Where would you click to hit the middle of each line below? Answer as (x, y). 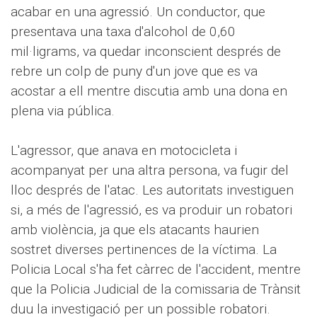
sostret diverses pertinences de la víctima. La (144, 249)
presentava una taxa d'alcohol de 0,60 (123, 31)
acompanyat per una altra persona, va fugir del (150, 170)
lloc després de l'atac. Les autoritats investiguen (152, 190)
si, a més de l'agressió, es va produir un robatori (151, 210)
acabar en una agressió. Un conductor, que (138, 12)
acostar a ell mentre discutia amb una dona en (149, 91)
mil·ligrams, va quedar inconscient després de (146, 51)
